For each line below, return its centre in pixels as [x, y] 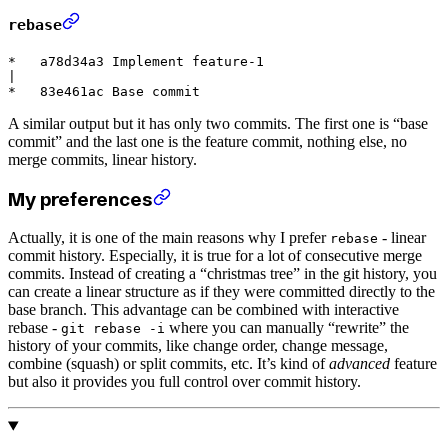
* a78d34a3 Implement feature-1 [136, 61]
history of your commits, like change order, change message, [198, 346]
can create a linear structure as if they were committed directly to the [221, 292]
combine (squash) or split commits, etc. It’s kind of [168, 364]
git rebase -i [113, 329]
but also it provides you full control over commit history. [184, 382]
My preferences [80, 199]
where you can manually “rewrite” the [287, 328]
